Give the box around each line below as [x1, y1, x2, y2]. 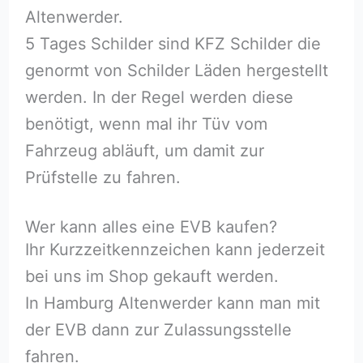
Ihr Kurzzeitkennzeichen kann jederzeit [24, 239, 325, 259]
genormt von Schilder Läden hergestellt [24, 60, 328, 80]
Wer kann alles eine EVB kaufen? [24, 216, 277, 237]
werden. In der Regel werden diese [24, 87, 293, 107]
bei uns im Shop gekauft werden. [24, 266, 279, 286]
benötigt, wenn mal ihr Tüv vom [24, 113, 267, 134]
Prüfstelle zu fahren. [24, 167, 181, 187]
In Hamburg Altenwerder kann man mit [24, 293, 320, 313]
